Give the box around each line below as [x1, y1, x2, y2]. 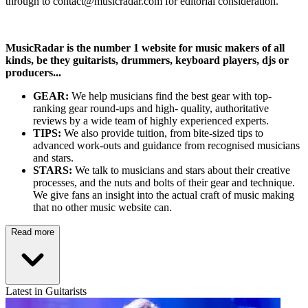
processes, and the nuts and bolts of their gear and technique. [33, 176, 295, 188]
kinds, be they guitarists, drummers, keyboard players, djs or [5, 54, 289, 66]
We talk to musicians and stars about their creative [75, 164, 290, 176]
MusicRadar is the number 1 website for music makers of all [5, 41, 285, 54]
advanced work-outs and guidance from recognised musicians [33, 139, 300, 151]
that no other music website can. [33, 201, 172, 213]
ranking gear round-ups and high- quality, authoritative [33, 102, 269, 114]
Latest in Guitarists [5, 285, 87, 297]
